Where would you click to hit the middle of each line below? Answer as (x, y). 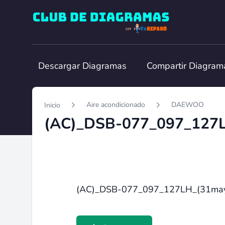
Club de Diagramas (66, 16)
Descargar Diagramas (82, 66)
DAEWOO (188, 105)
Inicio (52, 105)
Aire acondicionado (116, 105)
